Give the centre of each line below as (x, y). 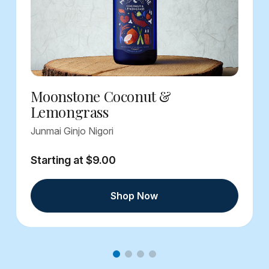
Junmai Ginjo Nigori (72, 131)
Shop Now (134, 196)
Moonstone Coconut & (101, 96)
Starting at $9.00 (73, 160)
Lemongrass (69, 112)
